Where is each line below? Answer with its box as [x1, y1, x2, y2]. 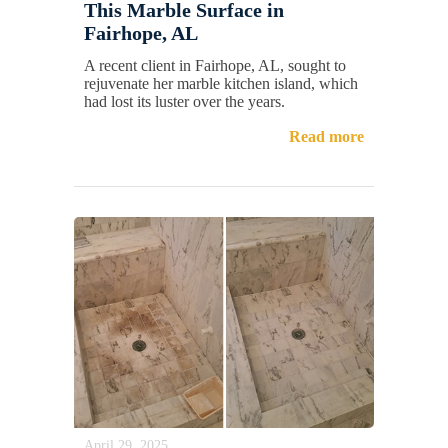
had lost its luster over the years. [84, 92, 285, 110]
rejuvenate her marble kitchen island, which [84, 74, 358, 92]
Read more [289, 127, 364, 145]
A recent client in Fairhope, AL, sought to [84, 56, 346, 74]
